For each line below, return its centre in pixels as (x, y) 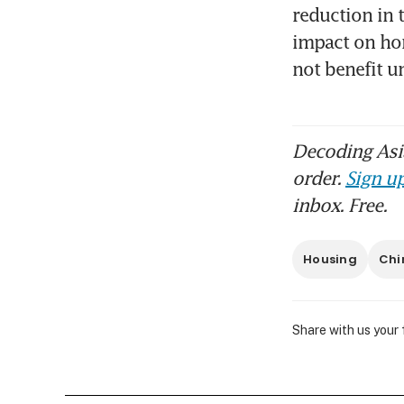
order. (319, 178)
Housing (330, 260)
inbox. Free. (340, 205)
